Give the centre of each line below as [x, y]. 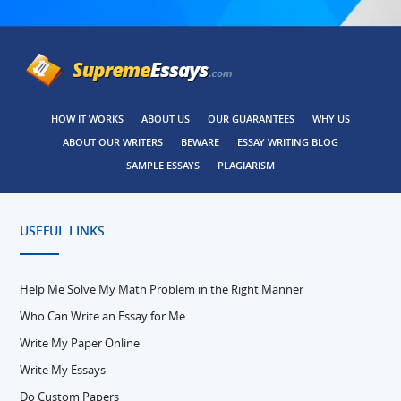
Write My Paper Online [80, 343]
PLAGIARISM [246, 165]
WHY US [331, 119]
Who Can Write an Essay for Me [103, 316]
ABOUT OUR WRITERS [113, 142]
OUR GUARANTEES [251, 119]
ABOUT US [166, 119]
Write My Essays [63, 370]
